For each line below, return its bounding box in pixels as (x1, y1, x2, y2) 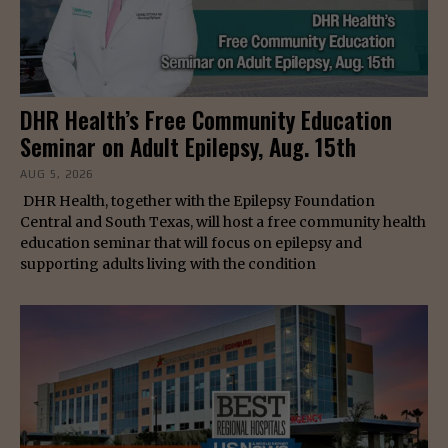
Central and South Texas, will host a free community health (20, 213, 426, 232)
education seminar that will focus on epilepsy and (20, 234, 362, 253)
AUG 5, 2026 (20, 168, 93, 181)
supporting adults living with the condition (20, 255, 316, 274)
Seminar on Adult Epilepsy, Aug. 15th (20, 130, 356, 165)
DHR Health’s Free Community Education (20, 103, 392, 138)
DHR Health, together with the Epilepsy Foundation (20, 192, 375, 211)
